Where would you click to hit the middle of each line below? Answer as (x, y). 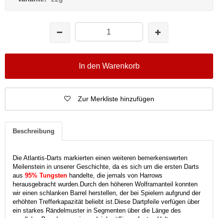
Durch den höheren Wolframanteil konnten (139, 184)
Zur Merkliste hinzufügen (116, 99)
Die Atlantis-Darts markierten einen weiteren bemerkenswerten (100, 158)
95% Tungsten (46, 175)
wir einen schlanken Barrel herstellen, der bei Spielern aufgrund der (107, 193)
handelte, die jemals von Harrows (115, 175)
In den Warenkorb (109, 66)
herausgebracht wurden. (46, 184)
